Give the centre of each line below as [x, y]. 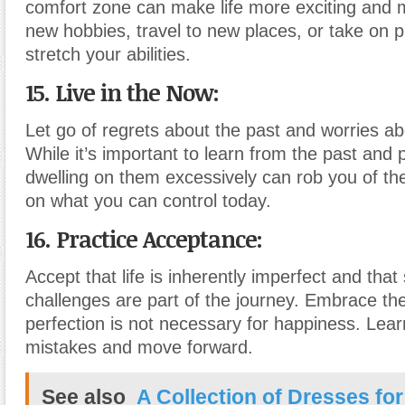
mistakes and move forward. [139, 347]
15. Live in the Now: [122, 92]
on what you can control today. [148, 201]
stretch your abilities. [108, 54]
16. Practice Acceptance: [144, 239]
